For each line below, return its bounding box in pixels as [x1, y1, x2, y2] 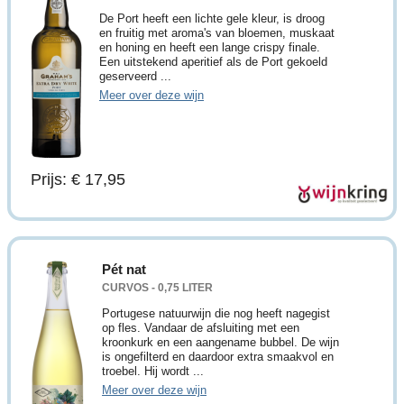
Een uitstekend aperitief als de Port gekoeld [99, 54, 327, 69]
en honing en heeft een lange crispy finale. [99, 40, 320, 54]
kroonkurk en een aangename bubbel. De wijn [102, 335, 339, 349]
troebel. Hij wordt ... [102, 363, 204, 378]
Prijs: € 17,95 [31, 170, 125, 188]
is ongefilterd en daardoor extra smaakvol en [102, 349, 334, 363]
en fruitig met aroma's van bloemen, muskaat [99, 25, 335, 40]
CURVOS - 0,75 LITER [102, 280, 213, 293]
